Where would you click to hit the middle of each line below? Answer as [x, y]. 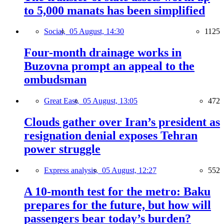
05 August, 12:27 [129, 170]
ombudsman [55, 80]
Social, [57, 31]
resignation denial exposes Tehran [111, 136]
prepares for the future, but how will [117, 205]
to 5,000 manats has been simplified [114, 10]
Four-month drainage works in [103, 53]
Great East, [63, 101]
